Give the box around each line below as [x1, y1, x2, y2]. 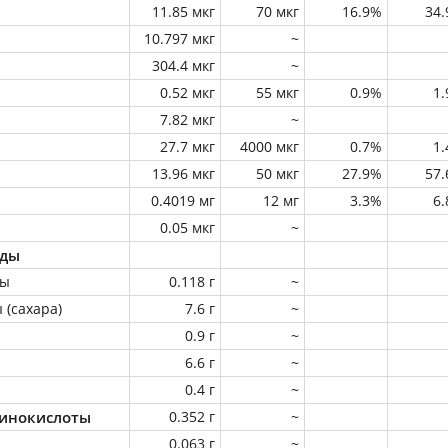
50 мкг [256, 164, 299, 183]
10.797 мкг [144, 29, 215, 48]
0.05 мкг [160, 218, 215, 237]
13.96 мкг [152, 164, 215, 183]
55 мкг [256, 83, 299, 102]
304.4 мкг [152, 56, 215, 75]
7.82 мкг [160, 110, 215, 129]
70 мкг [256, 2, 299, 21]
